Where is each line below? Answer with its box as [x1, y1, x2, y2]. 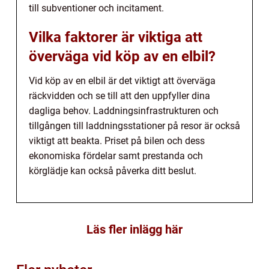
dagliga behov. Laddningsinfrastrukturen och [29, 105, 219, 117]
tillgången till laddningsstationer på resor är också [29, 120, 240, 132]
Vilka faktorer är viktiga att [29, 29, 202, 46]
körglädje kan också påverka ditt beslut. [29, 165, 196, 177]
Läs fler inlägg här [86, 222, 183, 237]
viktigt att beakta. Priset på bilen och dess [29, 135, 205, 147]
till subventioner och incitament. [29, 2, 164, 14]
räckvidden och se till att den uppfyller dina [29, 90, 210, 102]
